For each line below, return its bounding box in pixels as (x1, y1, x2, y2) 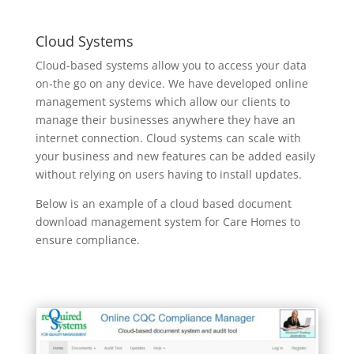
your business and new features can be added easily (35, 149, 315, 164)
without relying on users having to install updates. (35, 167, 302, 183)
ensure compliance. (35, 232, 140, 248)
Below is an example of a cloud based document (35, 196, 292, 212)
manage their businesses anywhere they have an (35, 112, 296, 128)
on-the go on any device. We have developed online (35, 76, 308, 92)
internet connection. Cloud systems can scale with (35, 130, 301, 146)
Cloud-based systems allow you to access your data (35, 58, 307, 73)
